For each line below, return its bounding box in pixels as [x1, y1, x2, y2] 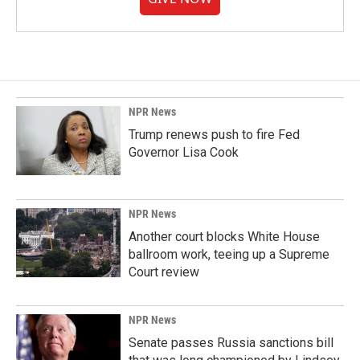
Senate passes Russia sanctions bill [129, 335, 333, 351]
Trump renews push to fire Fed [129, 127, 300, 143]
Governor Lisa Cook [129, 145, 239, 161]
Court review [129, 264, 199, 280]
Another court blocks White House [129, 229, 320, 245]
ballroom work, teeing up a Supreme [129, 247, 329, 263]
